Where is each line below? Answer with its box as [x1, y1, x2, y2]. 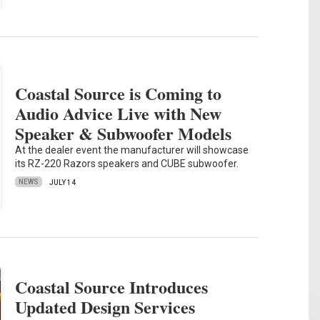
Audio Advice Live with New [15, 100, 222, 126]
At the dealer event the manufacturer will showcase [15, 144, 249, 156]
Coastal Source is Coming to [15, 80, 222, 106]
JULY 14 [49, 178, 76, 186]
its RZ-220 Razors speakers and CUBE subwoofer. [15, 157, 239, 169]
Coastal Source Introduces [15, 274, 209, 300]
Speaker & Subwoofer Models [15, 120, 232, 146]
